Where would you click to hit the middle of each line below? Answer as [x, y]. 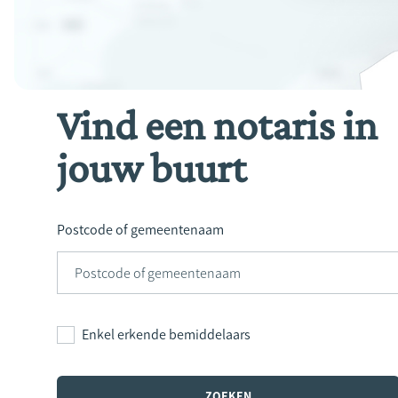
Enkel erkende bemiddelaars [170, 334]
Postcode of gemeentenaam [144, 230]
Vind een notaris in [217, 125]
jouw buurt [151, 167]
